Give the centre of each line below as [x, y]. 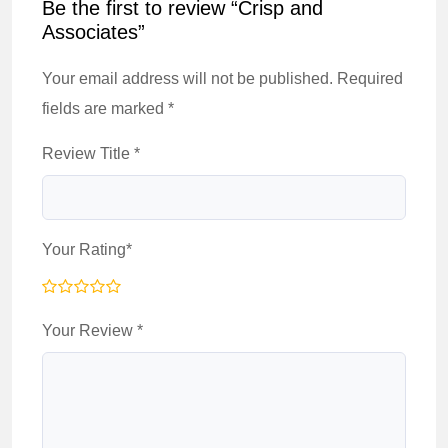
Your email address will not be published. [187, 78]
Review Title [88, 153]
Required [370, 78]
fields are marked [105, 108]
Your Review [89, 330]
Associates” [93, 32]
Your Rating [84, 249]
